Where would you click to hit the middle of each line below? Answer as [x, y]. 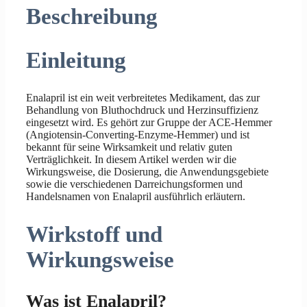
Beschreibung [92, 16]
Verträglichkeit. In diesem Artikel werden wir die [131, 160]
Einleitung [76, 60]
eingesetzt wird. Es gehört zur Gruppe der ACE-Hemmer [149, 123]
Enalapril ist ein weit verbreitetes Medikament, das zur [143, 98]
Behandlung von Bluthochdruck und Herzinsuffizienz [142, 110]
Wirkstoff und [94, 234]
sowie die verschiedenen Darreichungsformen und [134, 184]
